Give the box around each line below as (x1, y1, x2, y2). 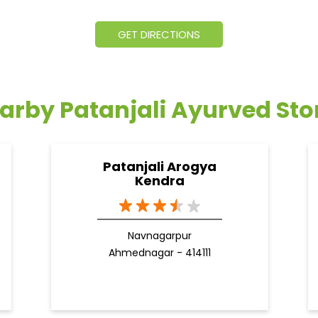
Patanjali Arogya (102, 158, 216, 176)
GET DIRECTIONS (118, 27, 200, 43)
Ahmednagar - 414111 (108, 246, 211, 261)
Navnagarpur (127, 229, 192, 243)
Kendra (134, 172, 185, 190)
